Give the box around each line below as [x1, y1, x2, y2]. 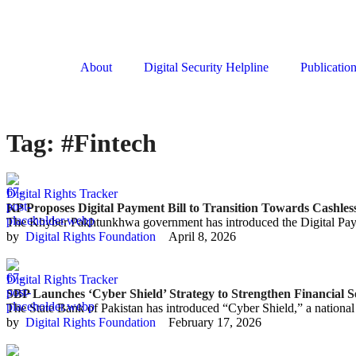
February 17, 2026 [168, 315, 261, 329]
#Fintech [61, 129, 157, 157]
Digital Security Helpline [144, 60, 269, 74]
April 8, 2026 [168, 230, 236, 243]
